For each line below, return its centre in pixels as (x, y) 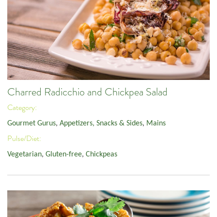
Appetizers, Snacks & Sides (101, 123)
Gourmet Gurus (31, 123)
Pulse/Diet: (25, 139)
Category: (23, 108)
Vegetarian (24, 154)
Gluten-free (64, 154)
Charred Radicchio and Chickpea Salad (87, 92)
